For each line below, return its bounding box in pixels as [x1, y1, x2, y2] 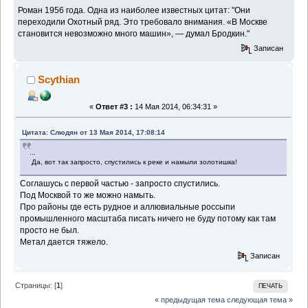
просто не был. [20, 225, 80, 235]
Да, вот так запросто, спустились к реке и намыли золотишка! [30, 157, 238, 166]
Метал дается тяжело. [20, 236, 109, 247]
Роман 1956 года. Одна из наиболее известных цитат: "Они [18, 5, 251, 16]
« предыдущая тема [154, 296, 225, 305]
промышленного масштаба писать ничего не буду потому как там [20, 213, 276, 223]
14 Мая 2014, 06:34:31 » [133, 102, 217, 111]
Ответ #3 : [96, 102, 133, 111]
